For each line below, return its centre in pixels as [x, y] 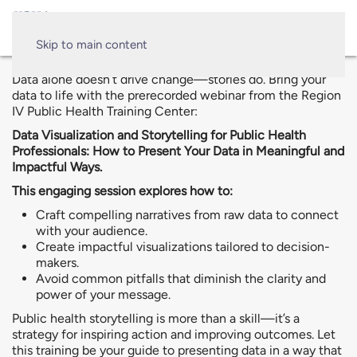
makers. [57, 263]
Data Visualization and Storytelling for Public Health [159, 135]
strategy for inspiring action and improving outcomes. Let [174, 334]
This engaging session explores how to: [122, 191]
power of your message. [103, 294]
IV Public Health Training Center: [105, 111]
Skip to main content [92, 45]
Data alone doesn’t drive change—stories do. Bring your [169, 79]
